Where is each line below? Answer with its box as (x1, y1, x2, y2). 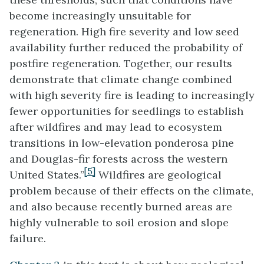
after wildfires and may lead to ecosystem (9, 120, 222, 134)
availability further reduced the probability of (9, 41, 242, 54)
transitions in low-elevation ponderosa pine (9, 136, 234, 150)
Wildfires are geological (95, 168, 222, 181)
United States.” (9, 168, 84, 181)
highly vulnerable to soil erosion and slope (9, 216, 229, 229)
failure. (9, 232, 46, 245)
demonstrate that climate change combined (9, 72, 232, 86)
